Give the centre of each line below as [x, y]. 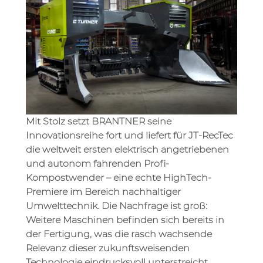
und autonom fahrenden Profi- [97, 163]
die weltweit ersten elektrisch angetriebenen [127, 149]
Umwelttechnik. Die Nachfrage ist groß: [117, 205]
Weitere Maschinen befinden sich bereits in [125, 220]
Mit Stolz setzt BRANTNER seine [99, 121]
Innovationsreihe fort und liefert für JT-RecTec [129, 135]
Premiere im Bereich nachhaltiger [103, 191]
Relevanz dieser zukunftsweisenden [108, 248]
